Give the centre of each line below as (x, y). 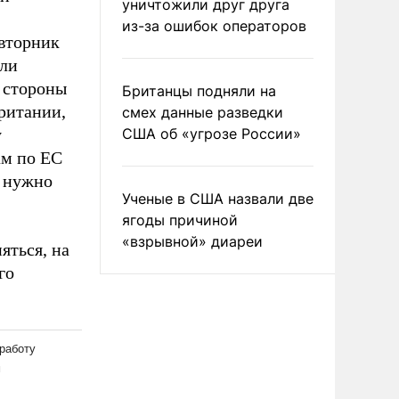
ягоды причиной (180, 220)
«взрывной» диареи (192, 241)
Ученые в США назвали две (218, 199)
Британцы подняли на (199, 91)
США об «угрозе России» (212, 134)
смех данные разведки (203, 112)
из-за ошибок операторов (214, 26)
